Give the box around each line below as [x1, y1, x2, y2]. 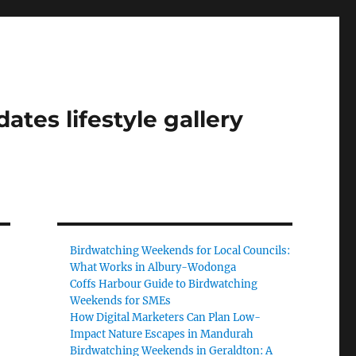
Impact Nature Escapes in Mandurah [70, 327, 254, 341]
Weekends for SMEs [70, 294, 172, 308]
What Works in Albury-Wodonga [70, 261, 237, 274]
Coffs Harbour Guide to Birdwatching [70, 277, 258, 291]
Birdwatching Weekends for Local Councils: [70, 244, 291, 257]
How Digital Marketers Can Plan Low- [70, 311, 261, 324]
